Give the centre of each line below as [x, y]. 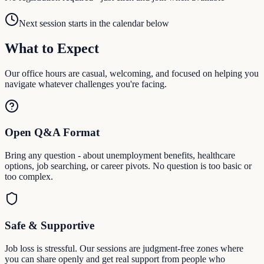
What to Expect [52, 48]
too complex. [29, 177]
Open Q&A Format [52, 133]
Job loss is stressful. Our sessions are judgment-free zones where [124, 248]
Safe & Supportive [49, 225]
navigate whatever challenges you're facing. [86, 84]
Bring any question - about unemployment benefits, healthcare [120, 156]
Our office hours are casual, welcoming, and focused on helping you [132, 73]
